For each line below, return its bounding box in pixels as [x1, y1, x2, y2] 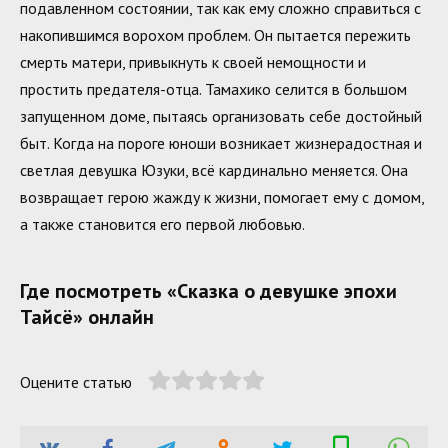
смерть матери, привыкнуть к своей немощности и [20, 51, 366, 72]
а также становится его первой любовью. [20, 213, 305, 234]
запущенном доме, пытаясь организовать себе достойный [20, 105, 422, 126]
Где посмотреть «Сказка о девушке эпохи [20, 277, 397, 304]
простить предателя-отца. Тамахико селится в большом [20, 78, 407, 99]
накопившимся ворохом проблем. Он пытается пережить [20, 24, 411, 45]
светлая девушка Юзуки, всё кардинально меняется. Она [20, 159, 408, 180]
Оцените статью [20, 371, 132, 392]
